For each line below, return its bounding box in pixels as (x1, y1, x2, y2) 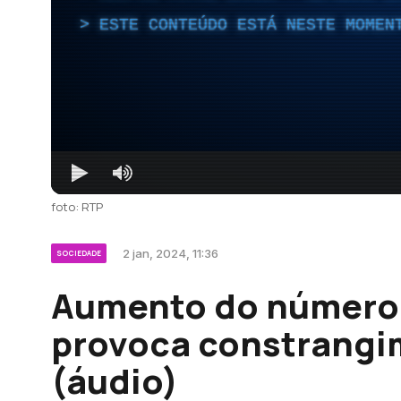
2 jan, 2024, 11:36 (123, 245, 218, 260)
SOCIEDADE (56, 247, 101, 258)
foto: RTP (51, 198, 103, 215)
